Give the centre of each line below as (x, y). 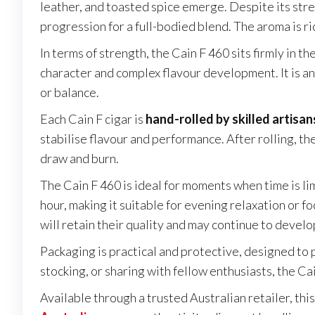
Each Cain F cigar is (93, 119)
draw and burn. (79, 159)
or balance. (70, 92)
